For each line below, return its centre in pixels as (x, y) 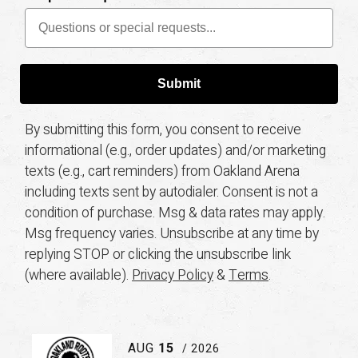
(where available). (78, 276)
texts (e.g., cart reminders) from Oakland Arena (162, 172)
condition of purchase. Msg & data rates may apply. (175, 213)
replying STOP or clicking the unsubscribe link (158, 255)
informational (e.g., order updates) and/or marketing (175, 151)
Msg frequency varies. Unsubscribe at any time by (172, 234)
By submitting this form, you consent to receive (163, 130)
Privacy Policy (173, 276)
